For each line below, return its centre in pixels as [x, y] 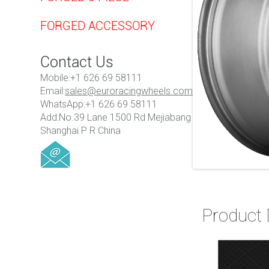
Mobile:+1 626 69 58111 [92, 78]
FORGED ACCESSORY [98, 26]
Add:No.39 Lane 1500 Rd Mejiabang [116, 117]
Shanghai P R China [81, 131]
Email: [53, 91]
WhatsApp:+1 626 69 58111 [99, 104]
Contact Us [77, 62]
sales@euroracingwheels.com [129, 91]
